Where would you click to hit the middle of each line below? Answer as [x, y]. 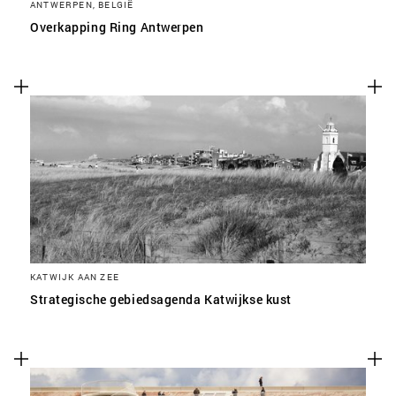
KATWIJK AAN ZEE [75, 277]
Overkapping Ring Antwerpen [117, 27]
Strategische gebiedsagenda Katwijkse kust [161, 299]
